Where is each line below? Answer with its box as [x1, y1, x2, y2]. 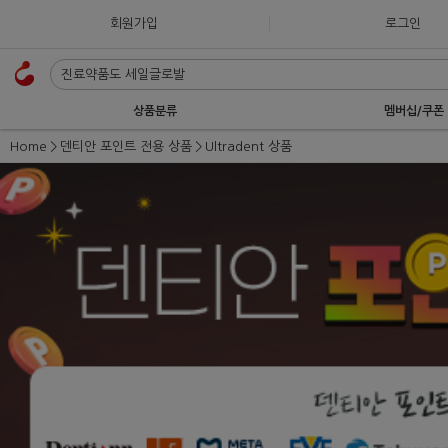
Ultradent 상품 [205, 140, 292, 153]
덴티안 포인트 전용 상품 [60, 140, 192, 153]
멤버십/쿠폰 [383, 105, 444, 117]
